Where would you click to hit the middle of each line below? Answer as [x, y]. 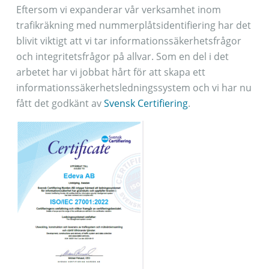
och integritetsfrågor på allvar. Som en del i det [122, 56]
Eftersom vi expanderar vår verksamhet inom [118, 10]
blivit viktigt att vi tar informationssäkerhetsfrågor [128, 41]
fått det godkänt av [60, 103]
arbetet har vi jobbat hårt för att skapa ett [110, 72]
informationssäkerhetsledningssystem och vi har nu [134, 88]
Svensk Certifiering [146, 103]
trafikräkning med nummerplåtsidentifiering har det [133, 25]
